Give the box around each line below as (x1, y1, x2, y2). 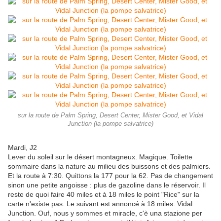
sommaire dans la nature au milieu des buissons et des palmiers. (8, 162, 211, 171)
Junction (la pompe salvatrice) (68, 120, 153, 128)
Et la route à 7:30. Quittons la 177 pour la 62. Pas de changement (8, 172, 213, 180)
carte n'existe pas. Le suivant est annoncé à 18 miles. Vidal (8, 200, 192, 208)
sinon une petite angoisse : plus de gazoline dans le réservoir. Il (8, 181, 206, 189)
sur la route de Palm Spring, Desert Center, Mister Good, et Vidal (18, 112, 203, 119)
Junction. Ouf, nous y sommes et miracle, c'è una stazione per (8, 209, 202, 218)
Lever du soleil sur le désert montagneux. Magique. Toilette (8, 153, 192, 161)
